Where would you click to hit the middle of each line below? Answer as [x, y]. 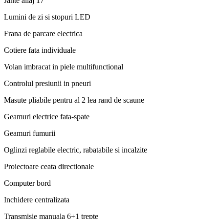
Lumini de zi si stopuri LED [47, 17]
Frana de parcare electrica [43, 33]
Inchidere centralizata [37, 199]
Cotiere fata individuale [40, 50]
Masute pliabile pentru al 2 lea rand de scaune [74, 100]
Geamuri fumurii [30, 133]
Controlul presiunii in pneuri [47, 83]
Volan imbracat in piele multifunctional [64, 66]
